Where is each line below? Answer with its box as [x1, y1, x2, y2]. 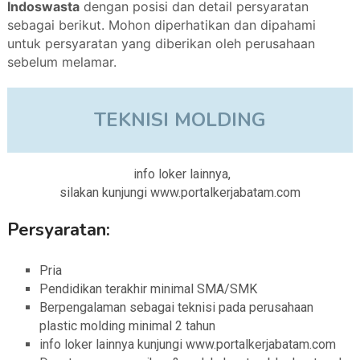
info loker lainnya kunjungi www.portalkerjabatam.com [39, 337, 336, 353]
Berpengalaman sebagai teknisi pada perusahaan [39, 300, 313, 316]
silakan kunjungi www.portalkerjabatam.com [59, 185, 301, 201]
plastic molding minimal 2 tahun [39, 318, 215, 334]
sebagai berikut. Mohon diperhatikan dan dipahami [6, 17, 316, 34]
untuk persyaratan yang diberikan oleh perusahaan [6, 35, 315, 52]
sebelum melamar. [6, 54, 117, 71]
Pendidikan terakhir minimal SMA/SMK [39, 281, 257, 297]
